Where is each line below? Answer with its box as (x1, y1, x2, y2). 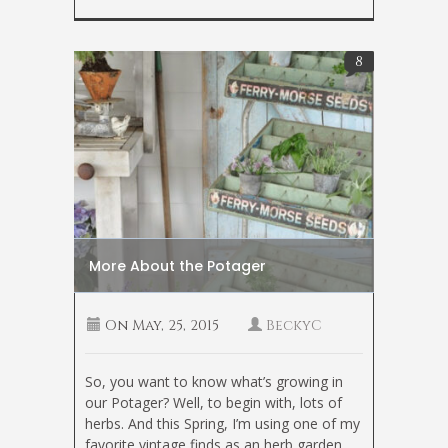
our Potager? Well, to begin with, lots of (85, 392, 342, 412)
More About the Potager (89, 255, 266, 276)
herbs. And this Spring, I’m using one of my (85, 413, 360, 433)
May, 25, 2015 (128, 315, 219, 335)
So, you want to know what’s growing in (85, 371, 343, 391)
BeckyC (266, 315, 322, 335)
